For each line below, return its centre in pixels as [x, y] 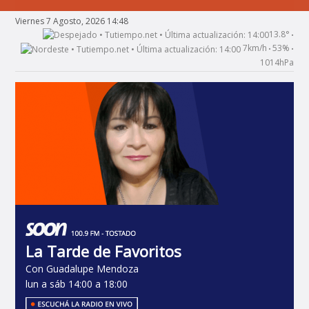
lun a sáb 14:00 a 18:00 [77, 283]
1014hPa [277, 62]
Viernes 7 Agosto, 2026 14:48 [72, 21]
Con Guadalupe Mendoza [82, 268]
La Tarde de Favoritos [104, 251]
